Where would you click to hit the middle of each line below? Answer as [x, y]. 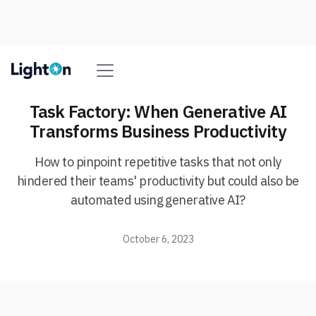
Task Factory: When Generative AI [158, 111]
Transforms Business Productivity [158, 131]
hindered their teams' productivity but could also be [158, 181]
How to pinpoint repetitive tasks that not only [158, 162]
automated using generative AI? [158, 200]
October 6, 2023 [158, 239]
